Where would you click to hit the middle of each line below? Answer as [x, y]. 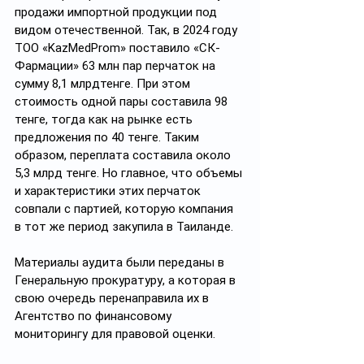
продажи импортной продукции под [117, 12]
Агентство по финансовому [95, 316]
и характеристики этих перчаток [109, 191]
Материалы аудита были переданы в [121, 262]
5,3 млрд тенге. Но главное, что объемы [130, 173]
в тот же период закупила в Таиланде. [124, 227]
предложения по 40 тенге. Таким [108, 137]
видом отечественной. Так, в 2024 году [128, 30]
